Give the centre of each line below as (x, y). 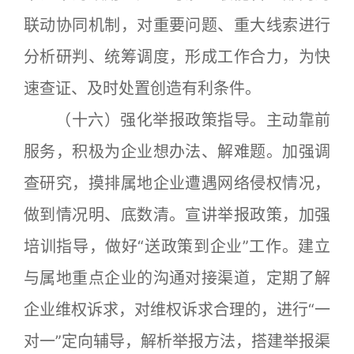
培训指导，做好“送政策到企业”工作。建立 (177, 247)
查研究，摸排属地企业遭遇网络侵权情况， (177, 183)
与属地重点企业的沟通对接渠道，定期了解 (177, 278)
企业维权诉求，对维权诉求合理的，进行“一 (177, 310)
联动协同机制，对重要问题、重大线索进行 (177, 25)
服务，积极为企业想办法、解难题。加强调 (177, 152)
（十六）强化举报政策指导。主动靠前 (177, 120)
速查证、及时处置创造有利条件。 (142, 88)
